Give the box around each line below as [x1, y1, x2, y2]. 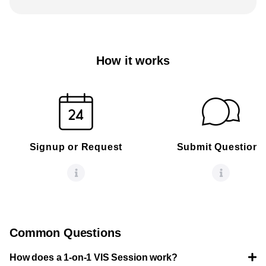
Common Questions [9, 226, 121, 239]
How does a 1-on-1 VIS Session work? [9, 252, 178, 262]
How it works [96, 54, 170, 67]
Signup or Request [29, 142, 123, 152]
